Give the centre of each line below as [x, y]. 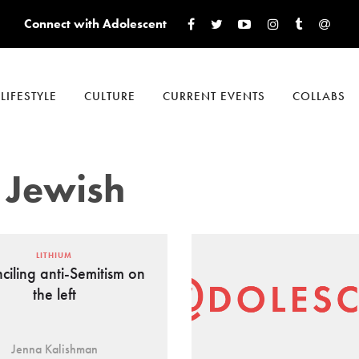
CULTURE [110, 96]
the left [54, 294]
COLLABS [319, 96]
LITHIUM [54, 256]
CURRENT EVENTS [214, 96]
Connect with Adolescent [95, 24]
